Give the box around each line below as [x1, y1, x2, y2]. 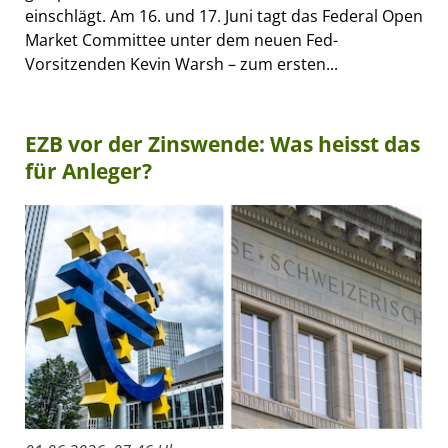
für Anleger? [25, 157, 152, 186]
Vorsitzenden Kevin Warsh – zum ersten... [25, 53, 338, 76]
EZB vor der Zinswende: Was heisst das [25, 130, 420, 159]
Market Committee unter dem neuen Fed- [25, 29, 338, 52]
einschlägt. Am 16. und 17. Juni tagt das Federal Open [25, 5, 423, 28]
